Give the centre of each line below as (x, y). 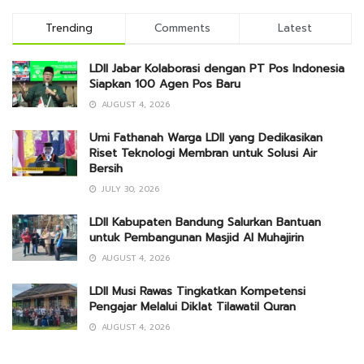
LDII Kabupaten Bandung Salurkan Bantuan (205, 223)
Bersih (106, 169)
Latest (295, 28)
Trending (69, 28)
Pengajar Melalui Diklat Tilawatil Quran (193, 307)
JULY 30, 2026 (129, 189)
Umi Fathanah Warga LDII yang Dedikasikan (206, 138)
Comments (182, 28)
